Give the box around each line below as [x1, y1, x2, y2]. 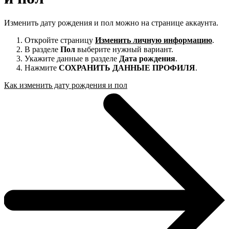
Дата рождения [119, 54, 175, 63]
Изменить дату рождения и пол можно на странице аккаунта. [4, 18, 218, 28]
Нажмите [25, 63, 59, 73]
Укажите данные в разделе [25, 54, 119, 63]
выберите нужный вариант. [75, 45, 173, 54]
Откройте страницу [25, 36, 95, 45]
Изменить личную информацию [95, 36, 212, 45]
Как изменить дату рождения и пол [4, 81, 127, 90]
